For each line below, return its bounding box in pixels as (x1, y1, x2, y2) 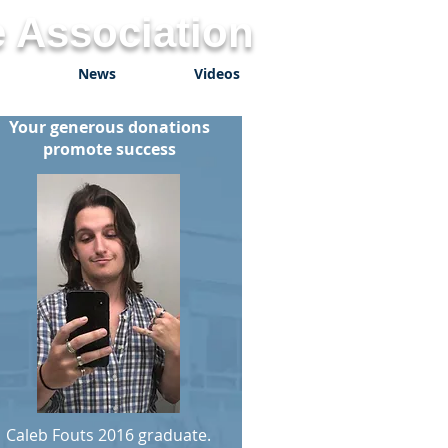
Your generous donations (9, 116, 210, 138)
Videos (194, 64, 240, 83)
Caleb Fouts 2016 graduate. (6, 424, 215, 446)
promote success (43, 138, 176, 160)
